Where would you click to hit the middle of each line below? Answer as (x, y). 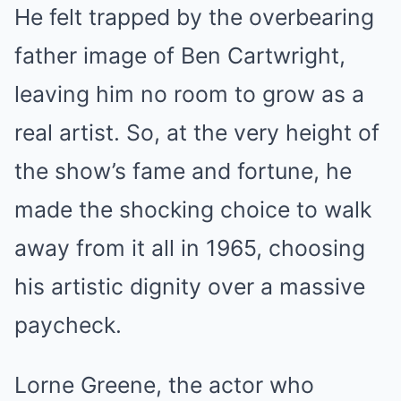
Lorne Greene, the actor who (164, 385)
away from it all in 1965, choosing (190, 248)
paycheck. (68, 325)
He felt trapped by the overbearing (194, 17)
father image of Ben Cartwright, (180, 56)
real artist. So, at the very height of (197, 133)
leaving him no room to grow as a (189, 94)
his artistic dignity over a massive (190, 287)
